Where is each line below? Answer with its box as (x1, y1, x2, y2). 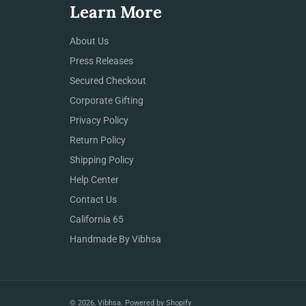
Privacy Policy (70, 114, 128, 126)
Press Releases (70, 55, 133, 66)
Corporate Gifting (70, 94, 143, 106)
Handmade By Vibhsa (70, 233, 161, 245)
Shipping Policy (70, 154, 134, 165)
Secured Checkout (70, 74, 146, 86)
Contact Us (70, 193, 117, 205)
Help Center (70, 173, 119, 185)
